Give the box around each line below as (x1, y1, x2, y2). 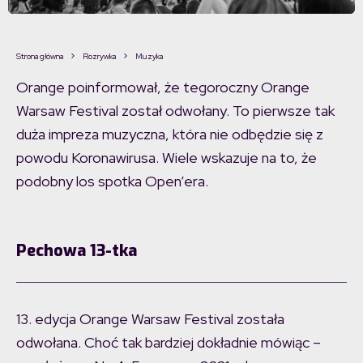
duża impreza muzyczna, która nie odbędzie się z (16, 125, 323, 144)
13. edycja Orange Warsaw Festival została (16, 310, 284, 329)
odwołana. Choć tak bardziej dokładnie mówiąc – (16, 333, 321, 352)
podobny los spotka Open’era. (16, 172, 208, 191)
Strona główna (16, 51, 63, 62)
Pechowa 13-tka (16, 240, 137, 263)
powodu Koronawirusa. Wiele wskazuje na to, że (16, 148, 317, 168)
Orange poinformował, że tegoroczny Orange (16, 78, 310, 97)
